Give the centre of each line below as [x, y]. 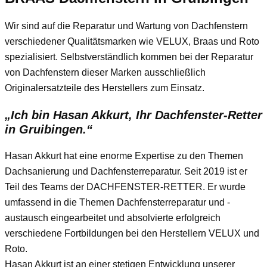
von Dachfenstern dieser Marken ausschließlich [105, 72]
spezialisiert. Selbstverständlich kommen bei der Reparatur [129, 57]
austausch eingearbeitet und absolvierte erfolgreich [113, 218]
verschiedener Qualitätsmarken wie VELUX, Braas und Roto [132, 41]
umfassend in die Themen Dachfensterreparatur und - [117, 202]
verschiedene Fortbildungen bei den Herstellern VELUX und [132, 233]
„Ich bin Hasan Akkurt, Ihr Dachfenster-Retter [133, 115]
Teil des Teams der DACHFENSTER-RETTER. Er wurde [125, 187]
